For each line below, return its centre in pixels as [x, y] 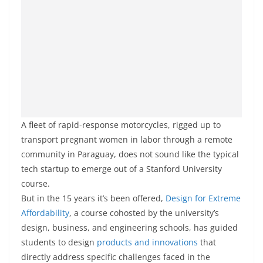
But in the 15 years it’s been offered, [93, 198]
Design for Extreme [203, 198]
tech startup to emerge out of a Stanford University [122, 169]
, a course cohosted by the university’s [144, 213]
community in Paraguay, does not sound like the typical [130, 154]
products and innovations [147, 242]
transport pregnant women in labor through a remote [127, 139]
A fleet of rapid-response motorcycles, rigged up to [121, 125]
